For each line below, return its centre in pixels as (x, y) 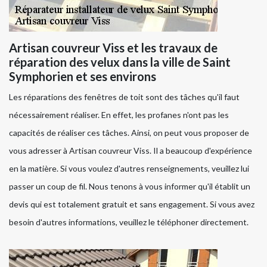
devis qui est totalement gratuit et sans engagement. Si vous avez (132, 204)
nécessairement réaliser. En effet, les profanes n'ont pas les (119, 115)
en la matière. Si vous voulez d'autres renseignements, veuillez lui (129, 169)
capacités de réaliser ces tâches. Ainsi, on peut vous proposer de (129, 133)
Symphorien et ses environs (83, 77)
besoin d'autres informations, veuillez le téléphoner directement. (129, 222)
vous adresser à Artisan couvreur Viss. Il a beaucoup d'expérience (131, 151)
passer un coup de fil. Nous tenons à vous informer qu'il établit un (130, 187)
